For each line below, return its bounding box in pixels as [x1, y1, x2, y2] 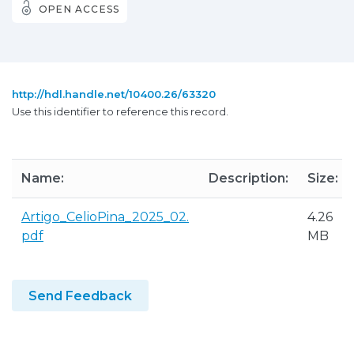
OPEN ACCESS [39, 3, 120, 15]
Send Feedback [28, 288, 132, 303]
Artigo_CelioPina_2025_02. [21, 209, 189, 224]
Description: [209, 171, 288, 186]
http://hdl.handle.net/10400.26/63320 [12, 88, 216, 100]
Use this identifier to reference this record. [12, 105, 228, 118]
